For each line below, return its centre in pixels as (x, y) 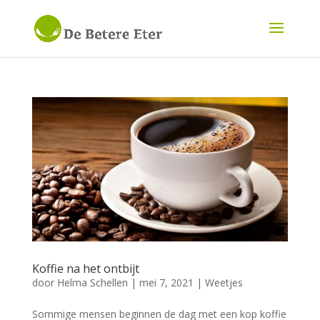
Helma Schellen (92, 282)
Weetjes (224, 282)
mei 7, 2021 (166, 282)
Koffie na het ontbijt (85, 268)
